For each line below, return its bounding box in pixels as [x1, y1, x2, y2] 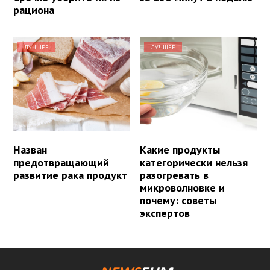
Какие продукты [140, 143, 221, 157]
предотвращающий [13, 155, 109, 170]
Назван [13, 143, 47, 157]
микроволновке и [140, 181, 225, 195]
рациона [13, 3, 54, 17]
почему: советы [140, 193, 217, 208]
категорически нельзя [140, 155, 248, 170]
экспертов [140, 206, 190, 221]
